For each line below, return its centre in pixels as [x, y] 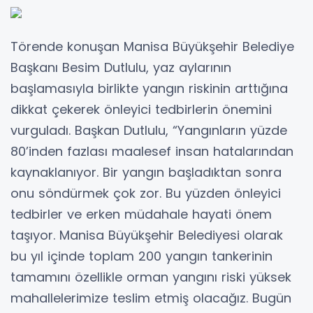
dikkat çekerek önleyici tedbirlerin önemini [141, 109]
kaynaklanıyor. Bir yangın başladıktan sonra [146, 172]
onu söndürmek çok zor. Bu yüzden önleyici [146, 193]
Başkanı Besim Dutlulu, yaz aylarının [121, 67]
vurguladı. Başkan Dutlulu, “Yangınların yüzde [149, 130]
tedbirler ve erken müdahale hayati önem [141, 214]
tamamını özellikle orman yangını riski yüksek [151, 277]
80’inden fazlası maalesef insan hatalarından [152, 151]
